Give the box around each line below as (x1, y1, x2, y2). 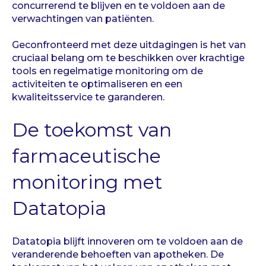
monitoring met (12, 170, 163, 194)
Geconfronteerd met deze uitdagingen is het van (12, 39, 246, 50)
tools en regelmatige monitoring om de (12, 65, 203, 77)
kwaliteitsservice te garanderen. (12, 91, 164, 103)
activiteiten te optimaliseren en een (12, 78, 182, 90)
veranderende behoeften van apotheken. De (12, 248, 224, 260)
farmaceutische (12, 144, 161, 168)
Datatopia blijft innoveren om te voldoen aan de (12, 235, 243, 247)
